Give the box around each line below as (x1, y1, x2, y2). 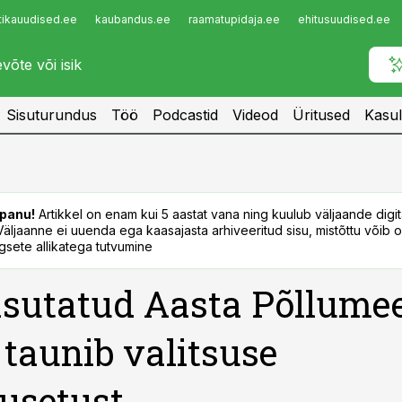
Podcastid (153, 106, 218, 124)
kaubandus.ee (95, 13, 170, 26)
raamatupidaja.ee (188, 13, 280, 26)
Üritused (293, 106, 350, 124)
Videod (232, 106, 278, 124)
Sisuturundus (6, 106, 97, 124)
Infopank (20, 15, 82, 33)
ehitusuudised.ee (298, 13, 390, 26)
